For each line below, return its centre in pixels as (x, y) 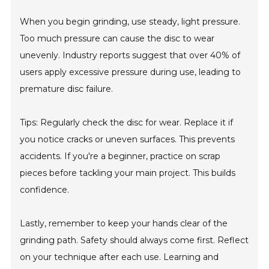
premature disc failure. (67, 89)
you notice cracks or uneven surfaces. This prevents (128, 140)
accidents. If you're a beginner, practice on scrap (120, 156)
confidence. (45, 190)
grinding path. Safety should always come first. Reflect (134, 240)
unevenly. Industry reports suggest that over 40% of (130, 56)
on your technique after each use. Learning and (119, 257)
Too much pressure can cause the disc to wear (117, 39)
